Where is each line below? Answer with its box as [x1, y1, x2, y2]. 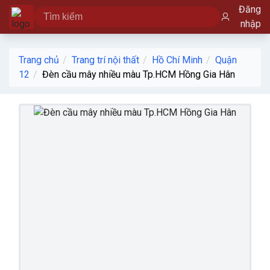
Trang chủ [19, 54, 59, 66]
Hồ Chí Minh [152, 54, 202, 66]
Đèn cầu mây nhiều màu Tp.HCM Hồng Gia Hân [42, 69, 235, 80]
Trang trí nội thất [72, 54, 139, 66]
